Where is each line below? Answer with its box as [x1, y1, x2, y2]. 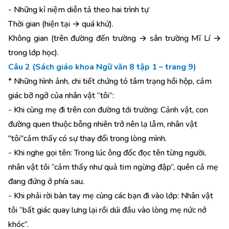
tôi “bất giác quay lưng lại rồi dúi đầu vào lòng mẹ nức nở [8, 204, 207, 216]
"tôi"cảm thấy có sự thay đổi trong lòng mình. [8, 133, 167, 144]
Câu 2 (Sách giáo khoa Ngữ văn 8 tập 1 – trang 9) [8, 61, 196, 73]
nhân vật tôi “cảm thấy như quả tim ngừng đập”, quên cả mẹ [8, 162, 218, 173]
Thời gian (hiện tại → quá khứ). [8, 18, 113, 30]
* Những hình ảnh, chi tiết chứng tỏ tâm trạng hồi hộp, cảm [8, 76, 212, 87]
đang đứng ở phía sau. [8, 176, 84, 187]
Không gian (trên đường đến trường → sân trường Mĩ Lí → [8, 33, 221, 44]
